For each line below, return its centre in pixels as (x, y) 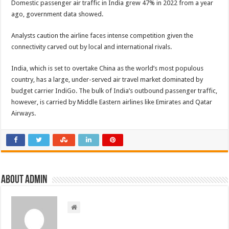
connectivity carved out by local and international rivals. (92, 47)
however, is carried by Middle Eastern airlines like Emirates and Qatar (112, 102)
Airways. (24, 113)
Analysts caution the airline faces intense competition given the (102, 36)
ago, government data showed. (58, 14)
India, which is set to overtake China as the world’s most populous (108, 68)
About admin (24, 180)
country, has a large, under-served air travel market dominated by (107, 79)
